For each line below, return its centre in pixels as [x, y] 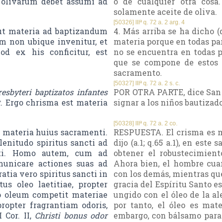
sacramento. [138, 73]
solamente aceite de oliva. [165, 12]
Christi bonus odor [71, 216]
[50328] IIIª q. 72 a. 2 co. [145, 124]
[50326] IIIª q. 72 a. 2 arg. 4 [149, 23]
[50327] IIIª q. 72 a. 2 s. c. [147, 83]
